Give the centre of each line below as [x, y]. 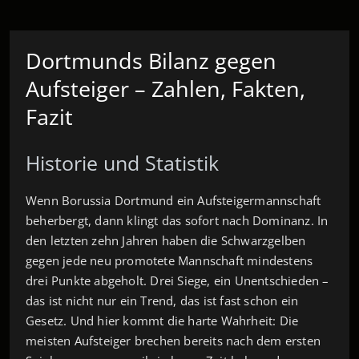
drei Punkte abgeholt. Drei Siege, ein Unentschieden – [177, 280]
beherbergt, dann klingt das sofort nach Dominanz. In [177, 220]
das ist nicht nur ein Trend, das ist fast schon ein [162, 300]
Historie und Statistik [122, 162]
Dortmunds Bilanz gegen [151, 60]
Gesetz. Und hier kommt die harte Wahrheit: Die [162, 320]
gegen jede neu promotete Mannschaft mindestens [169, 260]
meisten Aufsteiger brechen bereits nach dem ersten [173, 340]
